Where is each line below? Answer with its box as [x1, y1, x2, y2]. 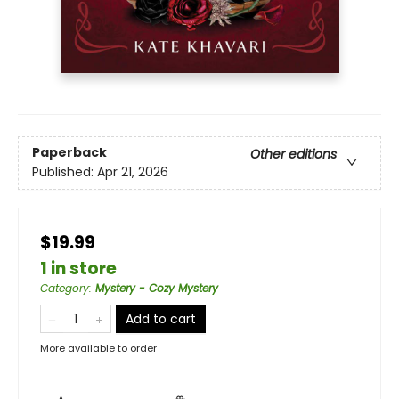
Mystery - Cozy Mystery [95, 280, 218, 296]
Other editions [250, 144, 337, 163]
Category [40, 280, 89, 296]
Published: [32, 162, 97, 181]
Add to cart [126, 309, 196, 328]
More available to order [40, 340, 157, 355]
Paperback [32, 142, 107, 161]
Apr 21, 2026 [97, 162, 168, 181]
